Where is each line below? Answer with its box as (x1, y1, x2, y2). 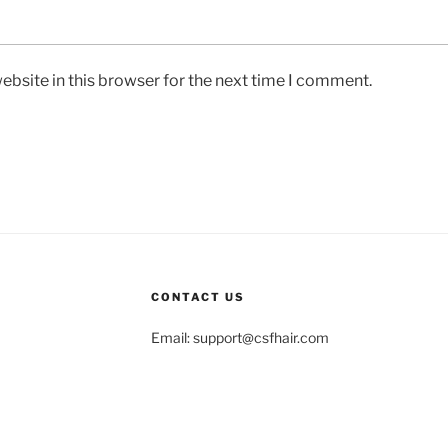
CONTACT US (150, 289, 245, 304)
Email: (150, 328, 193, 346)
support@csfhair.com (192, 328, 329, 346)
